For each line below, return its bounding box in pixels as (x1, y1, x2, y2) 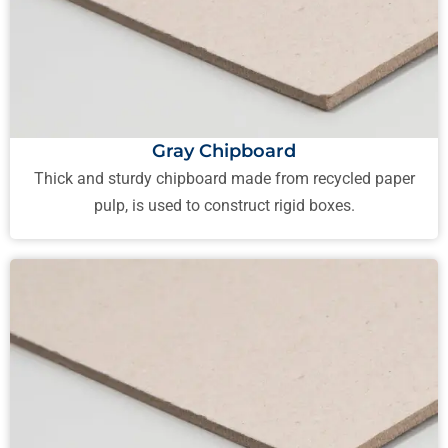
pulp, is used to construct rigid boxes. (93, 195, 355, 215)
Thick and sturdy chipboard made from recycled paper (33, 168, 415, 188)
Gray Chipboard (152, 139, 296, 162)
